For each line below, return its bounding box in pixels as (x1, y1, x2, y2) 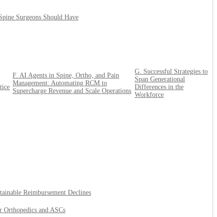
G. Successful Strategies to (135, 68, 208, 76)
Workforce (135, 91, 164, 99)
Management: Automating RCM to (13, 79, 107, 87)
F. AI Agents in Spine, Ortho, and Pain (13, 72, 119, 79)
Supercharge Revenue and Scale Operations (13, 87, 131, 95)
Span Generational (135, 76, 185, 83)
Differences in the (135, 83, 184, 91)
